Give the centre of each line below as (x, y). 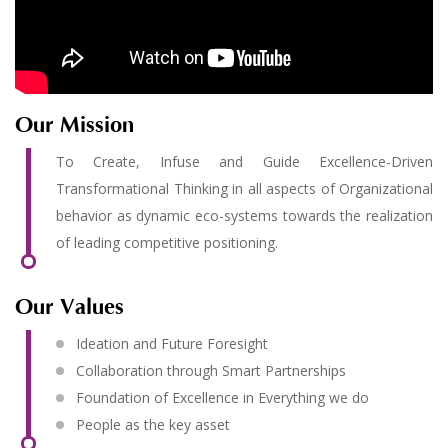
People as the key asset (153, 424)
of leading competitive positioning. (167, 242)
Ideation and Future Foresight (172, 343)
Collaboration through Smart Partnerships (211, 370)
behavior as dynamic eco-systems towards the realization (244, 215)
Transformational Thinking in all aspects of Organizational (244, 188)
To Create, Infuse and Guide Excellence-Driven (244, 161)
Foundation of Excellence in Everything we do (222, 397)
